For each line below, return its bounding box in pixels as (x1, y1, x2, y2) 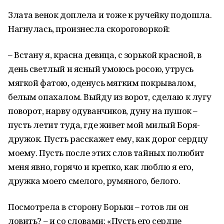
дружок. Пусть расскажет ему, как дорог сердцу (8, 133, 208, 144)
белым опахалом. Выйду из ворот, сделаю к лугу (8, 91, 211, 102)
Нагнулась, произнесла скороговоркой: (8, 23, 170, 34)
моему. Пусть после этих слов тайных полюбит (8, 147, 204, 158)
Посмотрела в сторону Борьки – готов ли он (8, 201, 188, 212)
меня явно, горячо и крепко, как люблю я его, (8, 161, 193, 172)
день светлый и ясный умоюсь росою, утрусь (8, 63, 193, 74)
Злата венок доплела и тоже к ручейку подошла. (8, 9, 212, 20)
